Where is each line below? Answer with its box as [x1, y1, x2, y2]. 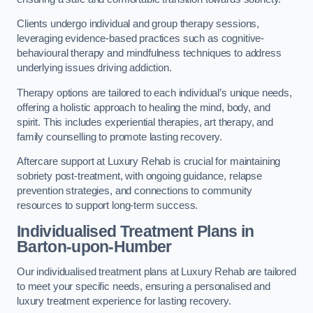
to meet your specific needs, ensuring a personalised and [17, 280, 270, 292]
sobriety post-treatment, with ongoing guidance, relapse [17, 170, 263, 182]
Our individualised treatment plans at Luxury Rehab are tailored [17, 265, 296, 277]
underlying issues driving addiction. [17, 62, 172, 74]
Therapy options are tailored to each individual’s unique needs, [17, 87, 292, 99]
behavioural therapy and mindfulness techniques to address [17, 48, 282, 59]
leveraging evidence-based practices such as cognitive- [17, 33, 265, 45]
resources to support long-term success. [17, 200, 198, 212]
